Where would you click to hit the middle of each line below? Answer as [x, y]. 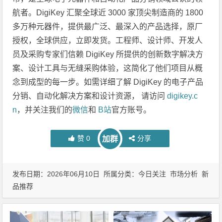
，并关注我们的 [45, 110]
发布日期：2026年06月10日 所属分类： [76, 174]
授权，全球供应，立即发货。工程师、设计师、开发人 [108, 40]
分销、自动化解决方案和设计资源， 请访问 [90, 96]
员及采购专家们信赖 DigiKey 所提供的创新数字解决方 [108, 54]
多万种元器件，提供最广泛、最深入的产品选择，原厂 [108, 26]
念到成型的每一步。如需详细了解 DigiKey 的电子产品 [108, 82]
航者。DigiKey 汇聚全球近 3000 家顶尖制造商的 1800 [108, 12]
